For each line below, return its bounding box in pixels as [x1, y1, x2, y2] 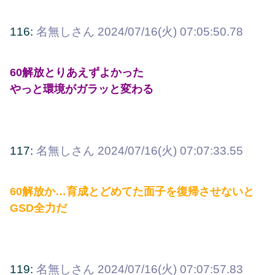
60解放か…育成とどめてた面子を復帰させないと [10, 185, 254, 198]
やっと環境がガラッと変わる [10, 83, 153, 96]
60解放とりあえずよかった [10, 66, 144, 79]
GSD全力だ [10, 202, 67, 215]
